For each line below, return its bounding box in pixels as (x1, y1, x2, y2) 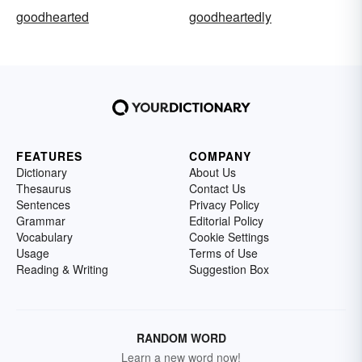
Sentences (16, 196, 70, 213)
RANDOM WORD (136, 330, 226, 347)
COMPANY (189, 148, 251, 165)
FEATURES (16, 148, 82, 165)
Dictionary (16, 164, 67, 181)
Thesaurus (16, 180, 71, 197)
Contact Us (189, 180, 246, 197)
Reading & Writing (16, 261, 108, 278)
